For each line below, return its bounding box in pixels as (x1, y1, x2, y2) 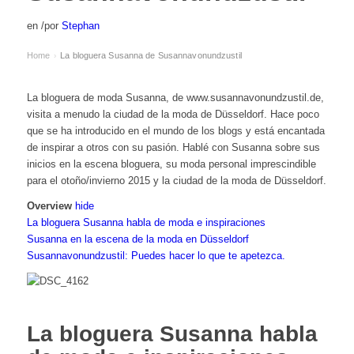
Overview (26, 200, 72, 213)
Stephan (61, 20, 100, 32)
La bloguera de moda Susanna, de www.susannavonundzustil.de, (26, 92, 324, 104)
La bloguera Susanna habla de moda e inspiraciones (26, 217, 265, 229)
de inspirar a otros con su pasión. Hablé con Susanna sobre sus (26, 141, 320, 154)
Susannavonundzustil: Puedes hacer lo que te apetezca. (26, 250, 285, 262)
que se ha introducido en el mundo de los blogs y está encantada (26, 125, 325, 137)
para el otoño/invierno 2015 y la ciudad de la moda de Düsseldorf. (26, 175, 326, 187)
